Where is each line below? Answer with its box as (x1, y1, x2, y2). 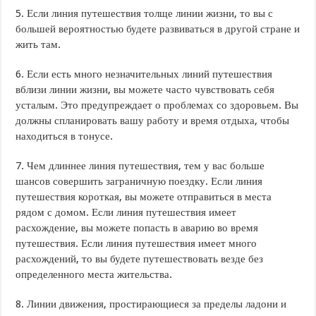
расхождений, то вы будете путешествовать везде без (16, 252, 264, 265)
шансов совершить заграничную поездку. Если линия (16, 174, 263, 188)
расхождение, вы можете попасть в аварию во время (16, 221, 259, 234)
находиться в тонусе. (16, 129, 114, 142)
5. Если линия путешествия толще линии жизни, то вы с (16, 6, 274, 20)
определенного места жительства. (16, 267, 173, 281)
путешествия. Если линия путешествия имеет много (16, 236, 257, 250)
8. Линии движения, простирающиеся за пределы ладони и (16, 297, 287, 310)
